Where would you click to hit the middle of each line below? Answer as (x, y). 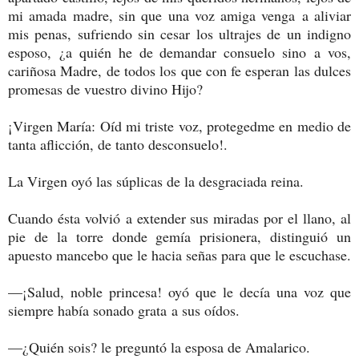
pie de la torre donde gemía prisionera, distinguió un (179, 236)
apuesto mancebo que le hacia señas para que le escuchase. (179, 254)
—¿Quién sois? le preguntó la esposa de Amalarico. (159, 347)
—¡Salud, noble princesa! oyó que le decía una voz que (179, 291)
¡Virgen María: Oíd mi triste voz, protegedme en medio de (179, 125)
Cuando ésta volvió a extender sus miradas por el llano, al (179, 218)
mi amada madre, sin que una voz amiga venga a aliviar (179, 15)
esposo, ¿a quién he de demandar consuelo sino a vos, (179, 52)
